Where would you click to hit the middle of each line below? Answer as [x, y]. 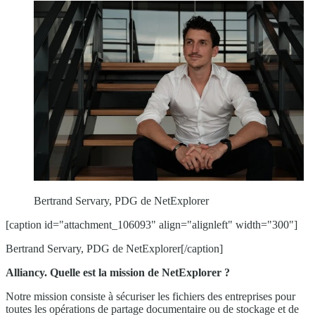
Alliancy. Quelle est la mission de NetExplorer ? [118, 272]
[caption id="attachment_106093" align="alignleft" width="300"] [152, 224]
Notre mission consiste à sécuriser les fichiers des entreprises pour [150, 296]
